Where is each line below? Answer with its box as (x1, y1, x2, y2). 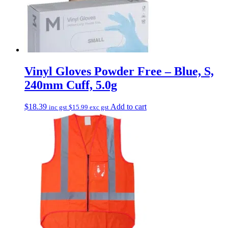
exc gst (88, 103, 109, 111)
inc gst (49, 103, 69, 111)
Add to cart (110, 102, 147, 111)
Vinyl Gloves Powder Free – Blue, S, (24, 64, 214, 78)
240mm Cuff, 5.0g (24, 78, 117, 92)
